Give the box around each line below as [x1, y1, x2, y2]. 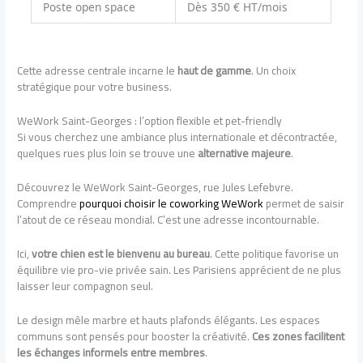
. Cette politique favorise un [210, 242, 340, 264]
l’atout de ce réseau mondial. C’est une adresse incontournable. [17, 208, 320, 230]
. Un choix [251, 60, 297, 82]
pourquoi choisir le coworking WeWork [79, 192, 264, 214]
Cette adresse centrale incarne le [17, 60, 178, 82]
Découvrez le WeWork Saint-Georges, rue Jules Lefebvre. [17, 176, 294, 198]
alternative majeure [198, 142, 292, 164]
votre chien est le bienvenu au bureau [32, 242, 211, 264]
